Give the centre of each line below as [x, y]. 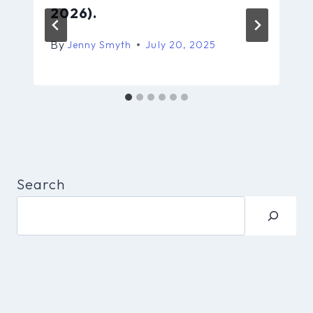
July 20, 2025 [181, 44]
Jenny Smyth [100, 44]
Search [41, 184]
